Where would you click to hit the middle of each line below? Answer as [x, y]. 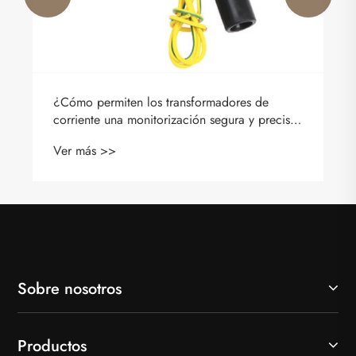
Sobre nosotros [70, 288]
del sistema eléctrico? [111, 137]
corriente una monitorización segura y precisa [175, 119]
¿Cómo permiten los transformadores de [161, 102]
